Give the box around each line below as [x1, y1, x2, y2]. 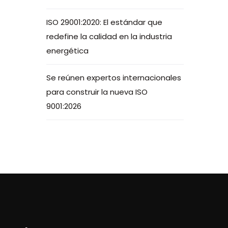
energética [46, 45, 89, 56]
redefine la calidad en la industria [46, 31, 172, 42]
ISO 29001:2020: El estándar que [46, 17, 162, 27]
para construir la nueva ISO [46, 87, 148, 97]
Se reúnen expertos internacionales [46, 72, 181, 83]
